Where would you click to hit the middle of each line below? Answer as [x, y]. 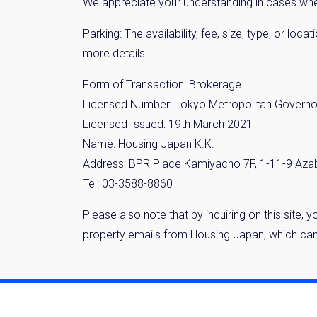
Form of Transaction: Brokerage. [163, 85]
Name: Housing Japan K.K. [149, 144]
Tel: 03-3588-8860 [128, 184]
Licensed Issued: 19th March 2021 [168, 124]
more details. [115, 53]
